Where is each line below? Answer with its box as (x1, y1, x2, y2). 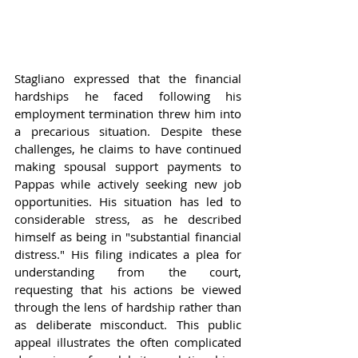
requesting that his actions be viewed (14, 281, 241, 298)
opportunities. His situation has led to (14, 193, 241, 210)
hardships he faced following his (14, 88, 241, 105)
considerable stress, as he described (14, 211, 241, 228)
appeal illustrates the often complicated (14, 334, 241, 351)
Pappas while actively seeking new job (14, 176, 241, 193)
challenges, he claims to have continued (14, 141, 241, 157)
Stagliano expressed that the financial (14, 70, 241, 87)
